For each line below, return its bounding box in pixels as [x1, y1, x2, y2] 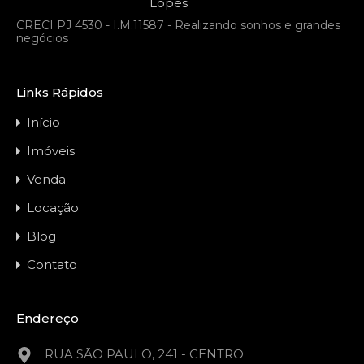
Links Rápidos [16, 84, 103, 100]
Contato [27, 257, 77, 272]
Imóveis [27, 143, 75, 158]
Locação [27, 200, 79, 215]
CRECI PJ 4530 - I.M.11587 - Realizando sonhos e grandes [16, 18, 340, 32]
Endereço [16, 310, 79, 326]
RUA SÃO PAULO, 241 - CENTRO [45, 346, 244, 362]
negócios [16, 31, 68, 45]
